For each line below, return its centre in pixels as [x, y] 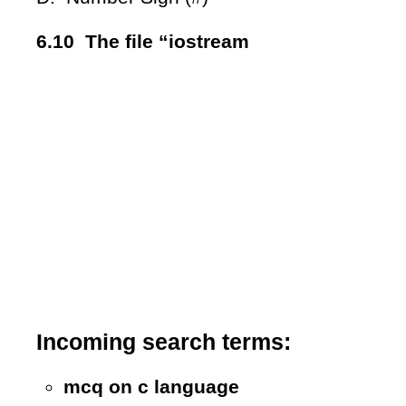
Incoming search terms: [164, 342]
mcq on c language [151, 387]
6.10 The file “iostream [143, 41]
